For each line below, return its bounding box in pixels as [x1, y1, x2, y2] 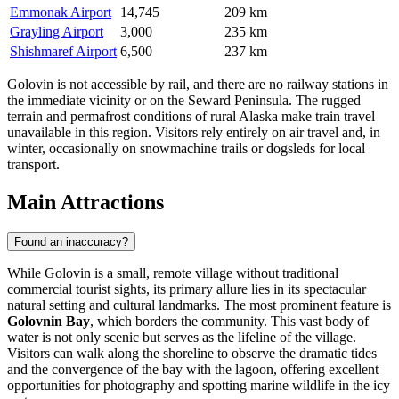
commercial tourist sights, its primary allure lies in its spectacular [7, 281, 366, 297]
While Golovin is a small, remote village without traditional [7, 265, 338, 281]
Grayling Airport [10, 23, 103, 39]
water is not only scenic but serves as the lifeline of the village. [7, 329, 356, 345]
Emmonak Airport [10, 4, 111, 20]
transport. [7, 156, 60, 172]
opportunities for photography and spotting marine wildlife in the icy [7, 377, 390, 393]
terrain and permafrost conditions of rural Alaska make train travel [7, 108, 375, 124]
